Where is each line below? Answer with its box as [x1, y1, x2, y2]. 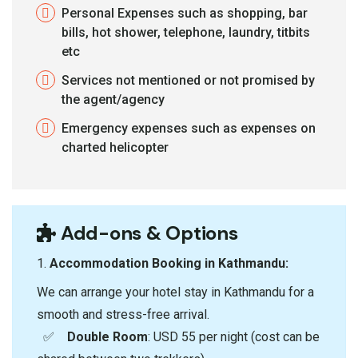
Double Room [67, 328, 148, 344]
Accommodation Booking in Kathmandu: [50, 255, 288, 271]
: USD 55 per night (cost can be [148, 328, 320, 344]
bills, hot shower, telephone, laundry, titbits [62, 24, 310, 40]
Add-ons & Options [56, 220, 238, 245]
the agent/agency [62, 91, 165, 107]
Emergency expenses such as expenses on [62, 120, 316, 136]
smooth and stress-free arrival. [37, 306, 209, 322]
